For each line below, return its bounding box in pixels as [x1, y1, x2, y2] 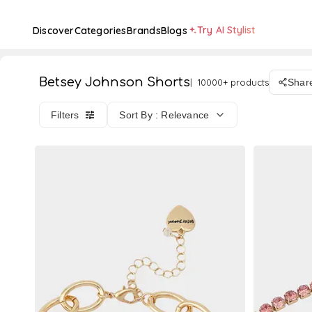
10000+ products [198, 77, 269, 88]
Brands [126, 24, 161, 37]
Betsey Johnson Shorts [39, 75, 190, 89]
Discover [33, 24, 75, 37]
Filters [51, 109, 79, 120]
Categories [74, 24, 127, 37]
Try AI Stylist [196, 24, 256, 36]
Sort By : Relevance [119, 109, 210, 120]
